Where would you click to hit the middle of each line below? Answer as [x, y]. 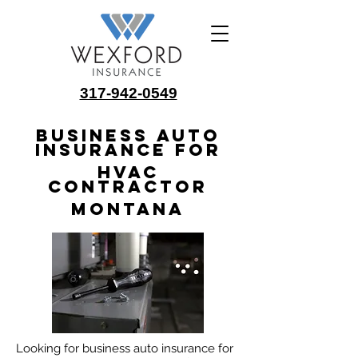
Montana [128, 209]
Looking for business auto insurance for [125, 348]
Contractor [128, 187]
